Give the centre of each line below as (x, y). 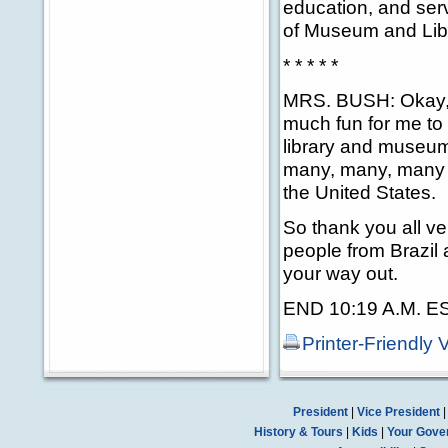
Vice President (398, 412)
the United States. (359, 192)
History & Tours (298, 432)
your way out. (340, 273)
